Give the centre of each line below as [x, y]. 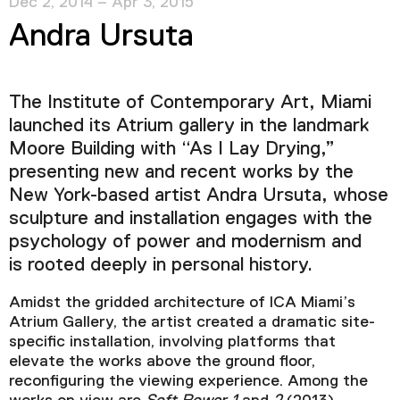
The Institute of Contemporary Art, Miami [190, 103]
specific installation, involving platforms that [172, 342]
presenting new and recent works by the [181, 173]
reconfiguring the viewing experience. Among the [188, 382]
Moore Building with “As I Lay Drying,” [172, 150]
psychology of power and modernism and [185, 242]
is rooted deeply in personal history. [161, 266]
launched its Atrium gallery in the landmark [189, 126]
